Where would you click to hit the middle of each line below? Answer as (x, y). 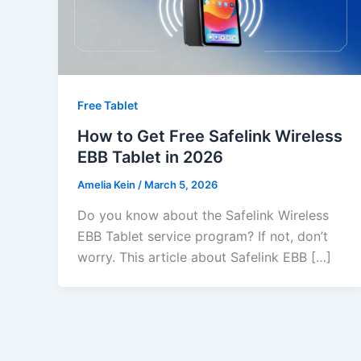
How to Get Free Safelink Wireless (210, 137)
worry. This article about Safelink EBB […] (204, 257)
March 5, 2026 (181, 185)
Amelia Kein (108, 185)
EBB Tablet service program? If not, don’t (203, 236)
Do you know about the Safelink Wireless (203, 215)
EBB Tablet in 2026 (150, 158)
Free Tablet (108, 106)
